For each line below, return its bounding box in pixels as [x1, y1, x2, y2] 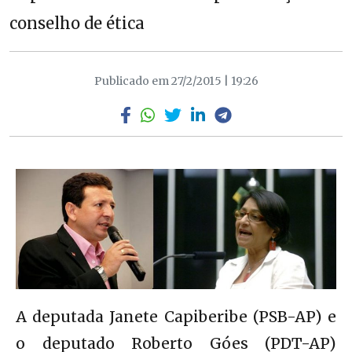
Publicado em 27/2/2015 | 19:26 [93, 73, 258, 88]
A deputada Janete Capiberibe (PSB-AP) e [16, 306, 336, 326]
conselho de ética [9, 13, 145, 33]
